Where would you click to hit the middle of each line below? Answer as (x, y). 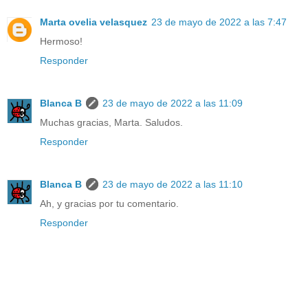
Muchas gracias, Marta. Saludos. (111, 122)
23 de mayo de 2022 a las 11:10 (173, 184)
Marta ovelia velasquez (93, 22)
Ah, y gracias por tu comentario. (109, 203)
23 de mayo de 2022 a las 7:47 (219, 22)
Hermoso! (61, 41)
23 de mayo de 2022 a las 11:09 (173, 103)
